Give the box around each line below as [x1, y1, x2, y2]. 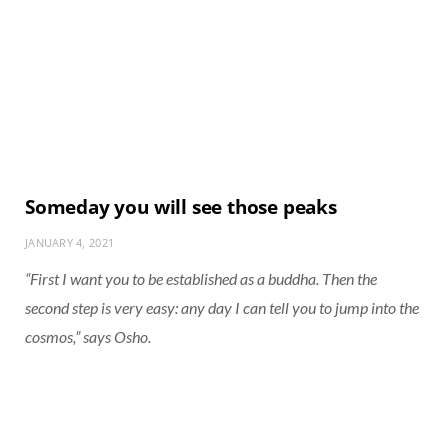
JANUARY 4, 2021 [25, 234, 115, 250]
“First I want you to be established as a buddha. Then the [25, 268, 377, 288]
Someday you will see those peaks [25, 193, 337, 220]
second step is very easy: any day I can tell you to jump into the [25, 297, 419, 317]
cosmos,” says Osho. [25, 326, 151, 346]
